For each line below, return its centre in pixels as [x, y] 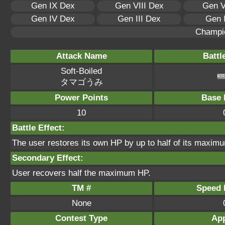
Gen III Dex [139, 19]
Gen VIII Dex [139, 6]
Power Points [81, 98]
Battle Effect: [38, 128]
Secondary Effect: [48, 158]
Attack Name [81, 56]
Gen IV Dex [53, 19]
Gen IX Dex [53, 6]
